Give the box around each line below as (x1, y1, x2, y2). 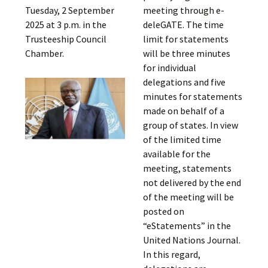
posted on (142, 205, 184, 217)
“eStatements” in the (142, 220, 231, 232)
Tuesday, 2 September (25, 4, 115, 16)
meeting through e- (142, 4, 224, 16)
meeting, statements (142, 162, 232, 174)
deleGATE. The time (142, 19, 224, 31)
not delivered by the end (142, 176, 241, 188)
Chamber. (25, 47, 65, 59)
